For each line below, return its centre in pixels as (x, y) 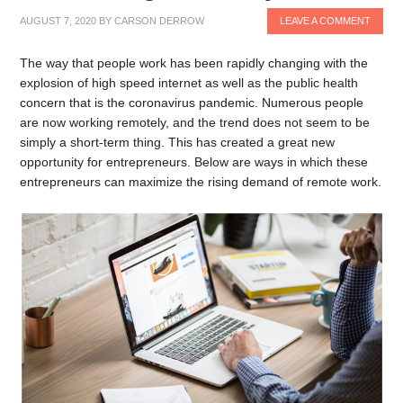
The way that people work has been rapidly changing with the (194, 63)
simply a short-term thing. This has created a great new (178, 142)
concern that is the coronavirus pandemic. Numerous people (192, 103)
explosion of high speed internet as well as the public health (189, 83)
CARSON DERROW (160, 21)
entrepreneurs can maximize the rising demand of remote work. (201, 182)
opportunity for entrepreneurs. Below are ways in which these (194, 162)
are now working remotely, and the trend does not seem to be (195, 122)
